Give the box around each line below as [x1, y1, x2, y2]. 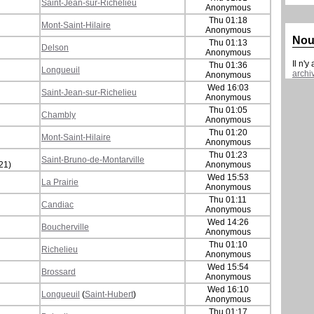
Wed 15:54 [207, 261, 249, 272]
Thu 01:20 [208, 127, 247, 137]
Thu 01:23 [208, 149, 247, 160]
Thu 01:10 [208, 239, 247, 250]
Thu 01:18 [208, 15, 247, 25]
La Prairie [41, 177, 78, 187]
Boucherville [41, 221, 89, 232]
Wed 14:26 [207, 217, 249, 227]
